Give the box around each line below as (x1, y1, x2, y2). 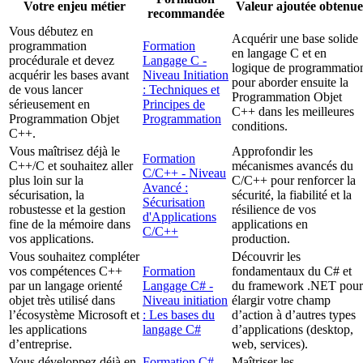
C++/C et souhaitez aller (9, 159, 133, 173)
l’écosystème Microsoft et (9, 308, 139, 322)
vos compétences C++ (9, 264, 122, 279)
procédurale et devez (9, 53, 114, 68)
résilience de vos (232, 203, 316, 217)
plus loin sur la (9, 173, 83, 188)
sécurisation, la (9, 188, 84, 203)
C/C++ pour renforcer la (232, 173, 356, 188)
